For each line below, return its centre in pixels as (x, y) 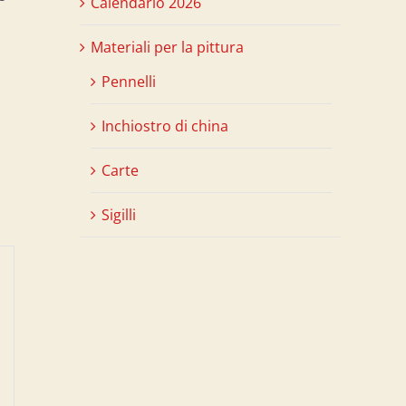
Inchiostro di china (165, 126)
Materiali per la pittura (167, 47)
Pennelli (129, 81)
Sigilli (119, 214)
